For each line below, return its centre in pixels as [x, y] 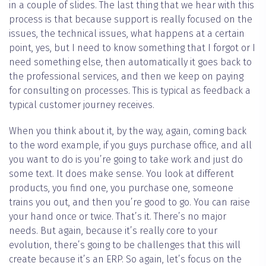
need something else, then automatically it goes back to [130, 62]
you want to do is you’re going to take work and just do [126, 160]
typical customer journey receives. [82, 105]
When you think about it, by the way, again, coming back [128, 131]
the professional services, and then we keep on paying [126, 77]
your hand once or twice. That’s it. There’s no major [118, 217]
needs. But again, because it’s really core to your [113, 231]
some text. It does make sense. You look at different [121, 174]
